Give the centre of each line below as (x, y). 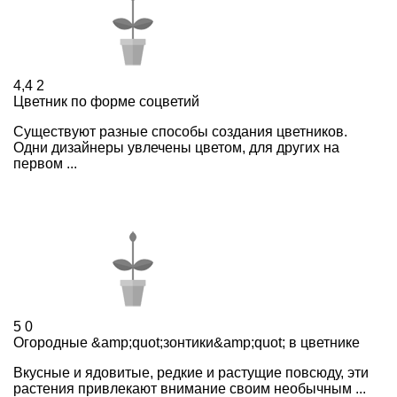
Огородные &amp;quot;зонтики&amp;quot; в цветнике (187, 342)
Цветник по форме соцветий (106, 101)
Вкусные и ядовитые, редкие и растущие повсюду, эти (191, 372)
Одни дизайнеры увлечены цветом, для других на (176, 147)
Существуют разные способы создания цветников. (180, 131)
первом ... (45, 163)
